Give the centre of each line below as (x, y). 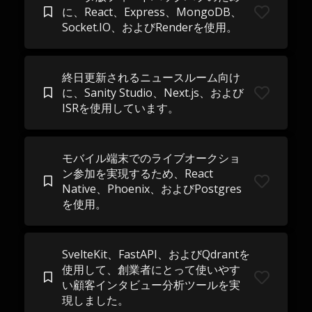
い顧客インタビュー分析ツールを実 (151, 285)
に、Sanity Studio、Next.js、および (153, 93)
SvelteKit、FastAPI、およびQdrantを (156, 254)
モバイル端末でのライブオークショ (151, 158)
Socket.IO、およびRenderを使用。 (149, 27)
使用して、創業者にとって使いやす (151, 270)
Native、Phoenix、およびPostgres (151, 189)
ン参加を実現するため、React (137, 173)
